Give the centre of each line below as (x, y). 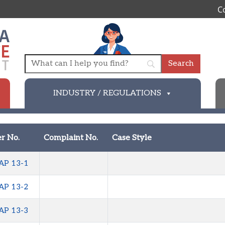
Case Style (132, 138)
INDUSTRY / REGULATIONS (107, 93)
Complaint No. (71, 138)
